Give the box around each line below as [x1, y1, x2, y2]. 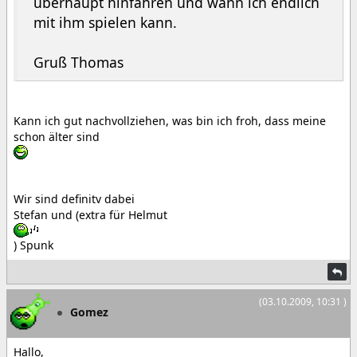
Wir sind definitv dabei [14, 191, 135, 206]
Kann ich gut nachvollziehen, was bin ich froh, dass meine [14, 113, 326, 128]
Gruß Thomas [33, 53, 124, 72]
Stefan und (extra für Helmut [14, 207, 167, 222]
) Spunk [14, 237, 53, 253]
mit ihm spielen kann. [33, 13, 177, 32]
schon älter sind [14, 129, 100, 144]
